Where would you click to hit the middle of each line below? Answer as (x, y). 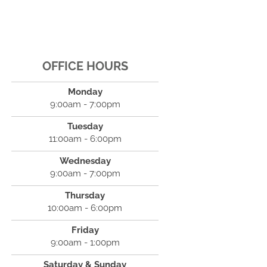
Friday (85, 230)
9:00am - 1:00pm (85, 243)
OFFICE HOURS (85, 66)
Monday (85, 92)
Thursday (85, 195)
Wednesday (85, 161)
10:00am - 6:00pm (85, 208)
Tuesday (85, 126)
